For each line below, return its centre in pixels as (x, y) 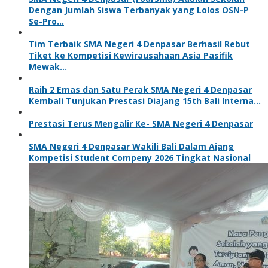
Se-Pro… (46, 21)
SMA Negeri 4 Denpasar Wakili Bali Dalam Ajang (131, 146)
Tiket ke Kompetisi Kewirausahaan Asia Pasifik (131, 55)
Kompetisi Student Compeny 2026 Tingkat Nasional (140, 157)
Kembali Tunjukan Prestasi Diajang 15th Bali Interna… (145, 100)
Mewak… (48, 66)
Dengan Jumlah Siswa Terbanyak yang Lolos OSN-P (139, 10)
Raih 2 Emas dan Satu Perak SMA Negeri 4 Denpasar (140, 89)
